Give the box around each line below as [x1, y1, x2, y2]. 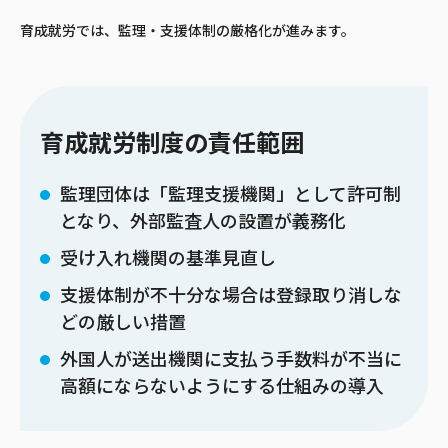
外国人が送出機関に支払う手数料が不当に [60, 348, 402, 371]
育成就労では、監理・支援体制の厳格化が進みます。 [20, 21, 355, 40]
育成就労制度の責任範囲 [40, 128, 304, 158]
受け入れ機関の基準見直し [60, 247, 276, 270]
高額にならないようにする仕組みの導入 [60, 375, 384, 398]
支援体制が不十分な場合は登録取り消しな [60, 284, 402, 307]
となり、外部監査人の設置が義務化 [60, 210, 346, 233]
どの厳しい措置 [60, 311, 186, 334]
